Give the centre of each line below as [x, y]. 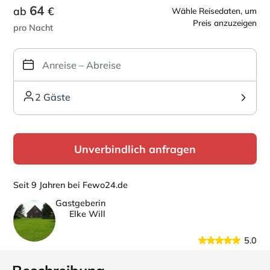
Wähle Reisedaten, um [214, 11]
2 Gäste [53, 97]
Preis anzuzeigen [225, 23]
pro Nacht [33, 28]
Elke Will [87, 214]
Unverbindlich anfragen [135, 149]
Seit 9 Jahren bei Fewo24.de [71, 185]
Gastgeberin [80, 203]
